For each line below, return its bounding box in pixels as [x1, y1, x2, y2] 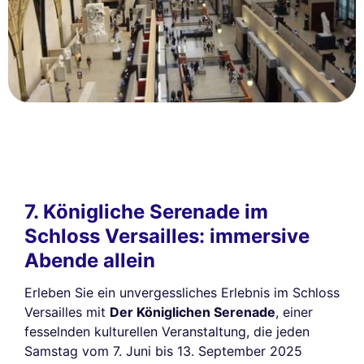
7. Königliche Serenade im [24, 200, 268, 224]
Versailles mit [24, 304, 110, 321]
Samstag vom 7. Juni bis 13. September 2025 [24, 343, 302, 360]
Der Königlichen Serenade [110, 304, 275, 321]
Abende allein [24, 249, 155, 273]
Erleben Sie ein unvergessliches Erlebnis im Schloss [24, 284, 340, 301]
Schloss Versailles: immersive [24, 224, 310, 249]
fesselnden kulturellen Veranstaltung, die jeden [24, 323, 310, 340]
